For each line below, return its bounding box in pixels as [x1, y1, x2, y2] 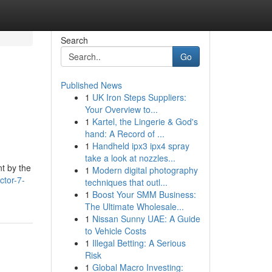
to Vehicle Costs [84, 225, 146, 237]
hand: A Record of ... [84, 127, 165, 140]
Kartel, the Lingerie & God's [92, 115, 198, 127]
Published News [60, 79, 122, 91]
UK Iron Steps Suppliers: [92, 91, 186, 103]
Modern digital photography [92, 164, 198, 176]
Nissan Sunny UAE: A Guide [92, 212, 200, 225]
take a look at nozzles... [84, 152, 175, 164]
